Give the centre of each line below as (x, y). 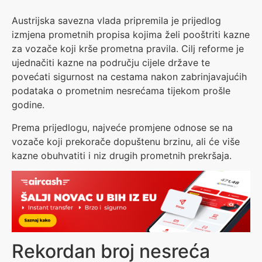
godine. (28, 105)
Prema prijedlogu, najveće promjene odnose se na (122, 127)
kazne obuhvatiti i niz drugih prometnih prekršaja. (122, 155)
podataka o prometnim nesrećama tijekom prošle (121, 91)
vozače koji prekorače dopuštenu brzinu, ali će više (126, 141)
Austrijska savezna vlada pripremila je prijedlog (116, 21)
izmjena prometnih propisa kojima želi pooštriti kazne (131, 35)
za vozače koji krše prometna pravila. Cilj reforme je (128, 49)
